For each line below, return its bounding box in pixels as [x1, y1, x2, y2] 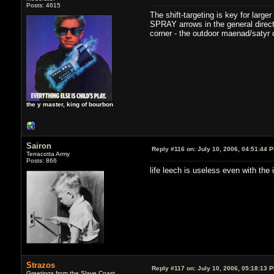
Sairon [26, 141, 51, 150]
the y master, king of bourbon [26, 100, 113, 108]
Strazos [26, 260, 55, 270]
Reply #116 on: [151, 145, 196, 152]
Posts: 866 [26, 157, 57, 164]
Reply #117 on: [151, 264, 196, 272]
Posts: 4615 [26, 1, 61, 9]
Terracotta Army [26, 150, 70, 157]
